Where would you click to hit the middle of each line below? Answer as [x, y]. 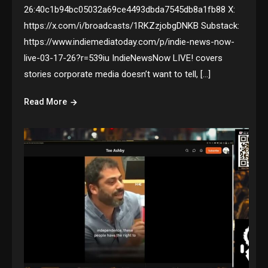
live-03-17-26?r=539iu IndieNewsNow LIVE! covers [124, 58]
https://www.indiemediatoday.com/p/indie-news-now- [130, 42]
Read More [46, 102]
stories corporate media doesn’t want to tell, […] [118, 74]
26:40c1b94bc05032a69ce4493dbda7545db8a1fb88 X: [130, 10]
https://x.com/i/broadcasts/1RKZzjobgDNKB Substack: [132, 26]
